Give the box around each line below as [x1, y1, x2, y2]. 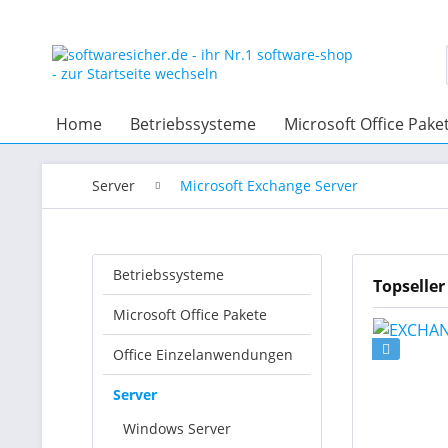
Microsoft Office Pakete [113, 305, 267, 324]
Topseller [373, 275, 445, 297]
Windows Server [123, 419, 231, 438]
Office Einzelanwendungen [113, 345, 293, 364]
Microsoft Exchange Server [180, 176, 358, 195]
